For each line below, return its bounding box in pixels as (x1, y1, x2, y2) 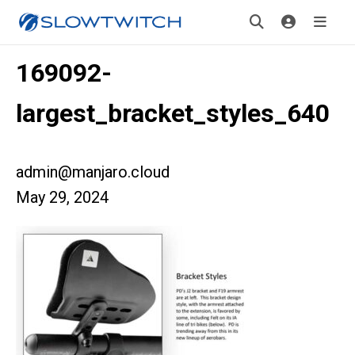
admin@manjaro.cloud (16, 162, 170, 181)
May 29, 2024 (16, 188, 109, 207)
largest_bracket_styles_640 (16, 98, 330, 128)
